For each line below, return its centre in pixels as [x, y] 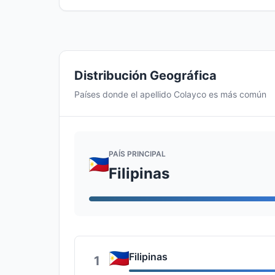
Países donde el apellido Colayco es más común [170, 94]
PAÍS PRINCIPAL [137, 153]
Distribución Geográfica [145, 76]
